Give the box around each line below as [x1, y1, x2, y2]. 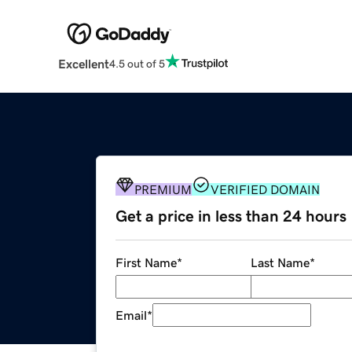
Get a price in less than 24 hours [115, 208, 346, 225]
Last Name [250, 256, 310, 269]
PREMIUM [134, 183, 192, 196]
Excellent [57, 57, 109, 71]
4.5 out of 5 [108, 57, 165, 69]
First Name [115, 256, 177, 269]
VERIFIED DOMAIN [211, 183, 320, 196]
